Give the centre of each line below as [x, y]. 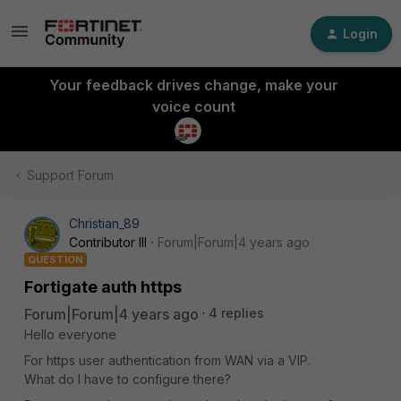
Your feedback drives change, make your [193, 85]
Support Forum [70, 175]
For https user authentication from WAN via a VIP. [167, 360]
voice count [193, 107]
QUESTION [55, 260]
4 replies [236, 313]
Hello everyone [70, 334]
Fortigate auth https [103, 287]
